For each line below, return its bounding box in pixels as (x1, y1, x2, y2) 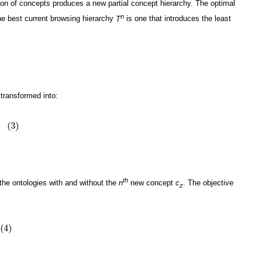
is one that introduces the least (124, 14, 231, 23)
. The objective (183, 178, 233, 188)
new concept (128, 178, 175, 188)
